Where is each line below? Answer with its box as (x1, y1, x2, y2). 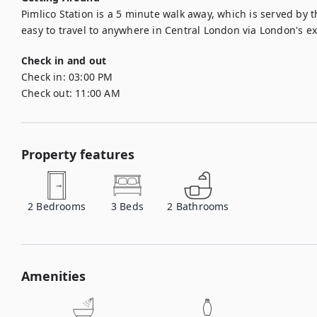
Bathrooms (175, 200, 229, 213)
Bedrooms (36, 200, 86, 213)
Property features (21, 146, 134, 163)
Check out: (21, 86, 72, 100)
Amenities (21, 267, 86, 284)
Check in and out (21, 54, 107, 67)
